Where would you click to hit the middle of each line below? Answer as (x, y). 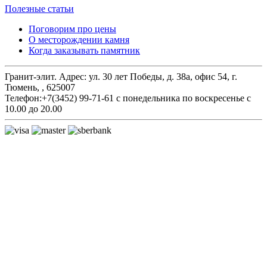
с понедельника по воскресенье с (184, 98)
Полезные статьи (39, 8)
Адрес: (74, 76)
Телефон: (23, 98)
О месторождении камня (79, 39)
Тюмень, (23, 87)
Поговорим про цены (72, 29)
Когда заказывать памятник (84, 50)
